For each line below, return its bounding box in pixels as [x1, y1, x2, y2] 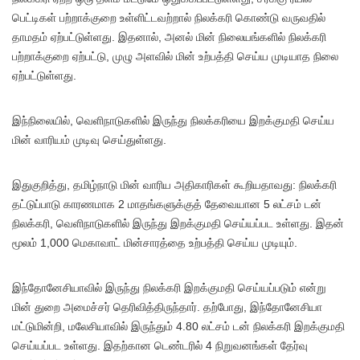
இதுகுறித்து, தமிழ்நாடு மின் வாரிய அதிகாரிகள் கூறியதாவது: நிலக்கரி [12, 178, 337, 192]
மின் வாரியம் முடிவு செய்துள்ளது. [12, 133, 166, 147]
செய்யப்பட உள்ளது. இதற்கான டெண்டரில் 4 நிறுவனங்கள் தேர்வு [12, 339, 308, 353]
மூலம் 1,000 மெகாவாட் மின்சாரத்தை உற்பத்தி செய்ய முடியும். [12, 236, 297, 250]
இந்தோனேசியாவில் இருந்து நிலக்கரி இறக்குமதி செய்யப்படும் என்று [12, 281, 326, 295]
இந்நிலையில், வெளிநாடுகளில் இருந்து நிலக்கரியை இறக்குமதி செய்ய [12, 114, 334, 128]
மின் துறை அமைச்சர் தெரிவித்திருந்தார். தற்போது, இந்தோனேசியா [12, 301, 322, 314]
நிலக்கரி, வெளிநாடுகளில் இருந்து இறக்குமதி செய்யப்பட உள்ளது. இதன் [12, 217, 344, 231]
